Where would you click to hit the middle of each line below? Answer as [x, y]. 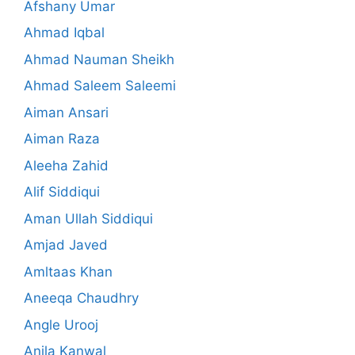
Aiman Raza [62, 139]
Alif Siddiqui [62, 192]
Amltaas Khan [68, 271]
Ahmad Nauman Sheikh [99, 59]
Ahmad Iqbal [64, 33]
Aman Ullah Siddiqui [88, 218]
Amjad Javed [66, 245]
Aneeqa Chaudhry [81, 298]
